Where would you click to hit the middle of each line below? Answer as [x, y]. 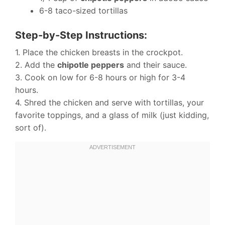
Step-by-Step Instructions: [81, 35]
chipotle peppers [91, 65]
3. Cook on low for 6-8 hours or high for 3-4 [100, 77]
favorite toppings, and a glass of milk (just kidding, [112, 115]
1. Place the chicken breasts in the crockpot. [99, 52]
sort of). [31, 127]
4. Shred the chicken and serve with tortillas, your [109, 102]
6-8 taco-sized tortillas [83, 10]
